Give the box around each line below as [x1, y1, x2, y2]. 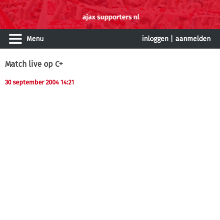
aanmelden [175, 35, 211, 43]
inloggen [142, 35, 168, 43]
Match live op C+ [5, 59, 63, 69]
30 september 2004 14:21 [5, 79, 74, 86]
